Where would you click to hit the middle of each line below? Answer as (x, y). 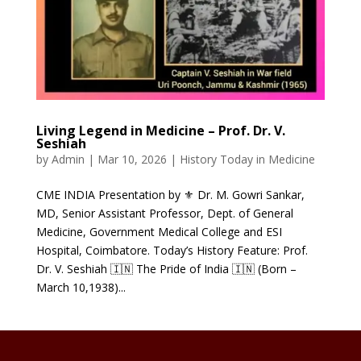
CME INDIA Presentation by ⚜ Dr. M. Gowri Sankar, (170, 195)
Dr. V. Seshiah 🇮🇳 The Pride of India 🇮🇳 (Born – (166, 269)
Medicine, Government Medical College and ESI (159, 232)
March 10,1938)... (81, 288)
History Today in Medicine (247, 160)
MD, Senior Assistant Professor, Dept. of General (164, 214)
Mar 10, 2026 (132, 160)
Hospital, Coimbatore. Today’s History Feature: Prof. (172, 251)
